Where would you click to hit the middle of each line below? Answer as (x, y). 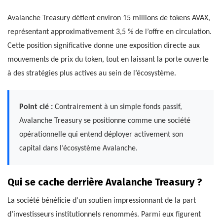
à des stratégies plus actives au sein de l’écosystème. (92, 73)
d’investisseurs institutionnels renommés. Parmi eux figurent (104, 214)
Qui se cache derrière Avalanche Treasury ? (105, 182)
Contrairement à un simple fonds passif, (117, 107)
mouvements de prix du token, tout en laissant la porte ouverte (108, 59)
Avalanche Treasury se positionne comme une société (105, 121)
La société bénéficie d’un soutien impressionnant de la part (102, 201)
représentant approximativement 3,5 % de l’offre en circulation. (110, 32)
